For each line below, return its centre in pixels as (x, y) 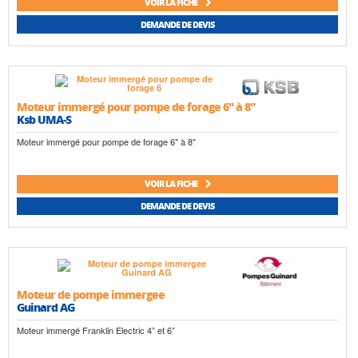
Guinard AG (46, 307)
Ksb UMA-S (44, 119)
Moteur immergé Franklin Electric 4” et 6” (96, 330)
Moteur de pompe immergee (91, 294)
